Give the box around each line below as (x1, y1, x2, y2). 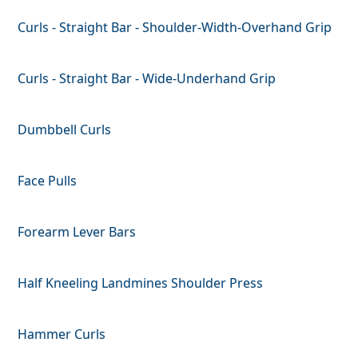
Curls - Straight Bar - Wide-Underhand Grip (18, 69, 276, 87)
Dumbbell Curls (18, 120, 112, 138)
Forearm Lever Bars (18, 222, 137, 241)
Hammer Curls (18, 324, 106, 343)
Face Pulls (18, 171, 78, 189)
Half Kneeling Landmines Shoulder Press (18, 273, 264, 292)
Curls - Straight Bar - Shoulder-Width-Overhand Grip (18, 18, 332, 36)
